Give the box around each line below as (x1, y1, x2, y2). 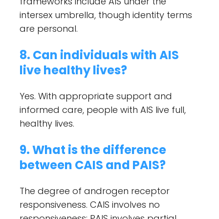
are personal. (20, 22, 78, 35)
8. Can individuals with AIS (20, 46, 179, 63)
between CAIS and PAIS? (20, 156, 166, 173)
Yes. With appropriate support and (20, 89, 172, 102)
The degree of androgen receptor (20, 184, 170, 197)
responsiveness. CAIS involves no (20, 198, 160, 211)
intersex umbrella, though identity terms (20, 8, 192, 21)
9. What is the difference (20, 141, 166, 158)
